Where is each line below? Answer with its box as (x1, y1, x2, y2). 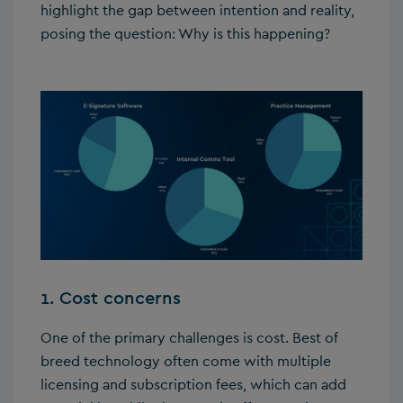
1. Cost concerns (40, 285, 181, 309)
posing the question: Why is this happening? (40, 23, 330, 43)
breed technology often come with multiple (40, 351, 331, 371)
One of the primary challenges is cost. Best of (40, 327, 338, 347)
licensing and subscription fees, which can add (40, 374, 346, 394)
